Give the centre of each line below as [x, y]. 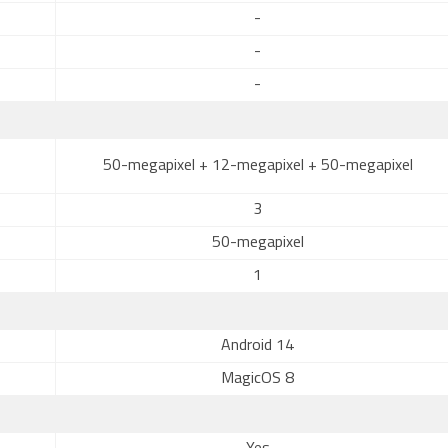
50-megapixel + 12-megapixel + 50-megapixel [257, 166]
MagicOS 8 [257, 379]
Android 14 [257, 346]
